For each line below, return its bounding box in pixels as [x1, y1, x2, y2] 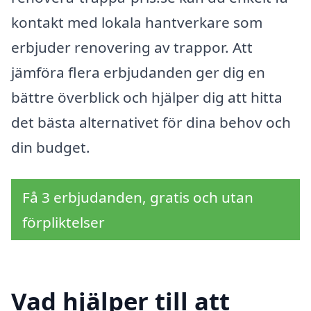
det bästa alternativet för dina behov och [11, 112, 291, 133]
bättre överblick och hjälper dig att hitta [11, 87, 283, 108]
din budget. [11, 137, 90, 158]
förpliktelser [22, 212, 105, 232]
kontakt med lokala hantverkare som [11, 12, 262, 33]
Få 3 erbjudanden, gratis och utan [22, 187, 253, 207]
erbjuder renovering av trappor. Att [11, 37, 253, 58]
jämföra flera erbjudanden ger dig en [11, 62, 265, 83]
